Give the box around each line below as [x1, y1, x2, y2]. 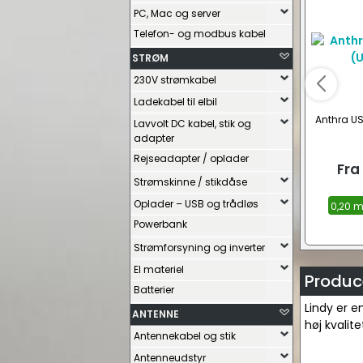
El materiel [134, 263, 184, 276]
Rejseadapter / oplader [134, 152, 249, 165]
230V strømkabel [134, 73, 216, 87]
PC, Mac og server [134, 6, 220, 20]
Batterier [134, 283, 174, 297]
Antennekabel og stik [134, 329, 236, 343]
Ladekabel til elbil [134, 95, 217, 109]
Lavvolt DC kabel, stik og [134, 117, 251, 130]
